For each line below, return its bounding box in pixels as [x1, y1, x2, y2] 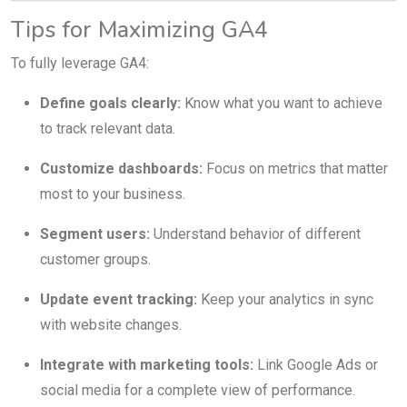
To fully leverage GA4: [11, 54, 149, 72]
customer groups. [40, 250, 151, 268]
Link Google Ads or [253, 355, 378, 373]
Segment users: [40, 224, 150, 243]
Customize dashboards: [40, 159, 203, 177]
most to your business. [40, 184, 185, 203]
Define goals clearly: [40, 94, 181, 112]
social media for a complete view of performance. [40, 381, 355, 399]
